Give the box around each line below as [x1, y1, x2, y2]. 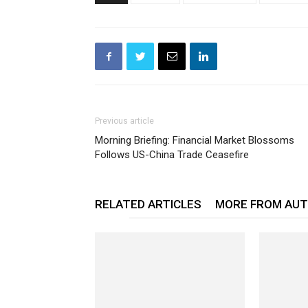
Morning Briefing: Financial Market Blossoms [95, 134, 294, 147]
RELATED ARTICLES [95, 197, 201, 212]
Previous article [95, 116, 154, 126]
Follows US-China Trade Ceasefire [95, 148, 249, 162]
